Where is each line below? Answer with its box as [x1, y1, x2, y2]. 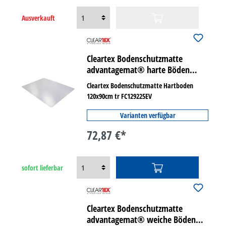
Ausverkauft [22, 13, 55, 23]
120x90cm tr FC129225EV [87, 91, 152, 101]
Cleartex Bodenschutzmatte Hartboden [87, 81, 194, 90]
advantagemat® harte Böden [87, 64, 190, 76]
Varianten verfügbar [120, 110, 176, 120]
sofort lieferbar [22, 162, 63, 173]
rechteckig [87, 75, 123, 87]
